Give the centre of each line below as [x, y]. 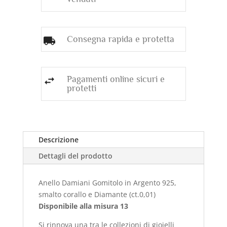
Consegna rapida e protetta [120, 39]
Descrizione [58, 139]
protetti [81, 88]
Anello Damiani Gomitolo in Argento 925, [107, 182]
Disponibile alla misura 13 [83, 206]
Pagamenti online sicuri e [116, 79]
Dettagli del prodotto [75, 156]
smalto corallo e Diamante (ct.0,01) [98, 194]
